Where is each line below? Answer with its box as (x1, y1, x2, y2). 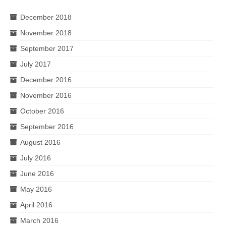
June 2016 (20, 169, 54, 178)
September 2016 (20, 123, 74, 131)
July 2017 (20, 60, 51, 68)
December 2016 (20, 76, 72, 84)
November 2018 (20, 29, 72, 37)
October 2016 (20, 107, 64, 115)
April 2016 (20, 201, 52, 209)
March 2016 (20, 216, 59, 224)
